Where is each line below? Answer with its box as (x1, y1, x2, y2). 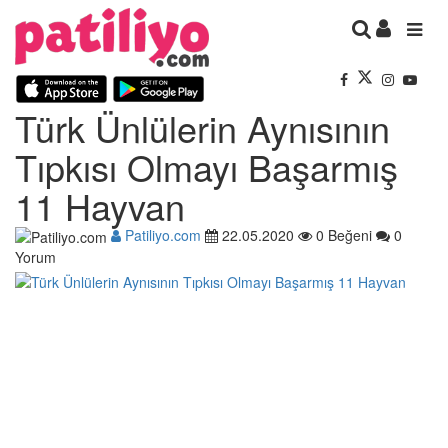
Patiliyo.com (121, 224, 201, 245)
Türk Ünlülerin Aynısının (15, 101, 390, 153)
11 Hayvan (15, 179, 185, 231)
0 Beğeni (312, 224, 372, 245)
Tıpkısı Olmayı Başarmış (15, 140, 398, 192)
